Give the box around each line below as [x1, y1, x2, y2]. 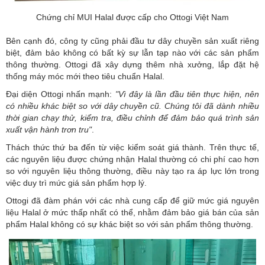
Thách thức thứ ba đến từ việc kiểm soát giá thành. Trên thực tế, [6, 142, 259, 152]
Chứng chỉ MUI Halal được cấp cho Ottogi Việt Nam [36, 12, 229, 22]
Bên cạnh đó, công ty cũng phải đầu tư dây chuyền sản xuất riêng [6, 35, 259, 46]
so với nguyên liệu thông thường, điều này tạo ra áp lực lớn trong [6, 166, 259, 176]
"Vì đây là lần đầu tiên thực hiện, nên [115, 89, 260, 99]
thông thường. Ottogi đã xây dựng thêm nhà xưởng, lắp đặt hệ [6, 59, 259, 69]
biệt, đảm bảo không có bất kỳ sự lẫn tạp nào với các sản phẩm [6, 47, 259, 57]
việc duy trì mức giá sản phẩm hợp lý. [6, 177, 147, 188]
